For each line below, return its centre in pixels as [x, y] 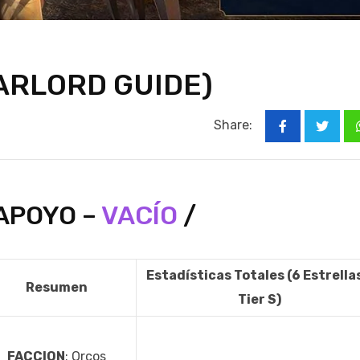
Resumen [57, 288]
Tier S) [260, 300]
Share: [233, 125]
